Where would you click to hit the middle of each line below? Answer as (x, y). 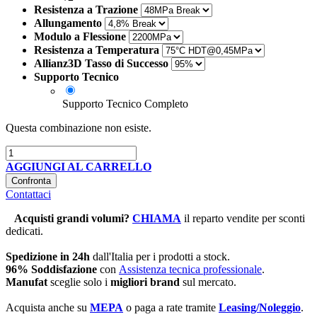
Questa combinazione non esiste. (79, 127)
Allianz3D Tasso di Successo (101, 63)
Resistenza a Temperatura (97, 50)
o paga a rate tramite (171, 307)
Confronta (31, 180)
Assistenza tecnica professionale (190, 269)
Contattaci (28, 194)
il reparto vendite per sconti (244, 218)
